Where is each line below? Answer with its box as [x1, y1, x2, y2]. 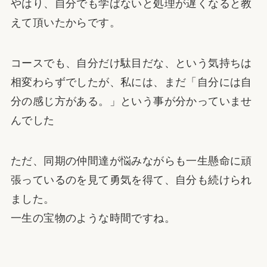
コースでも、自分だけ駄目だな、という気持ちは [10, 57, 252, 69]
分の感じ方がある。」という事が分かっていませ [10, 95, 252, 107]
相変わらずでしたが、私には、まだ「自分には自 [10, 76, 252, 88]
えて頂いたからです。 [10, 17, 120, 29]
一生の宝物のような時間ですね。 [10, 212, 175, 224]
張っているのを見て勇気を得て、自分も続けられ [10, 173, 252, 186]
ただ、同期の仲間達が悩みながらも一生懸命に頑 [10, 154, 252, 167]
